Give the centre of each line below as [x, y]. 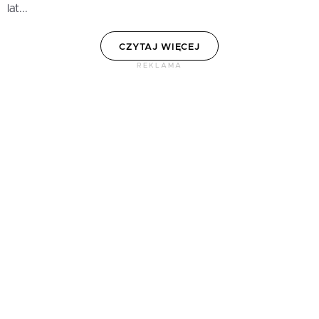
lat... [17, 9]
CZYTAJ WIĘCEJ [159, 48]
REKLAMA [159, 66]
